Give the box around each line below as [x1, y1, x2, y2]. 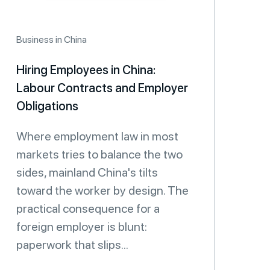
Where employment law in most [16, 129, 178, 143]
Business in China [16, 34, 87, 45]
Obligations [16, 99, 78, 113]
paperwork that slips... [16, 237, 128, 252]
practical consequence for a [16, 201, 160, 216]
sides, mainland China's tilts [16, 165, 158, 180]
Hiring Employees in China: [16, 63, 156, 77]
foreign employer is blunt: [16, 219, 147, 234]
